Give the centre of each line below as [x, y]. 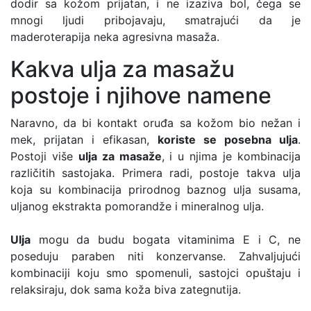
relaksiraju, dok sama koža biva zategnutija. [126, 289]
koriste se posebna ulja [228, 139]
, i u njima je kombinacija [231, 156]
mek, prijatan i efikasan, [84, 139]
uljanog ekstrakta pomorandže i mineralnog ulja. [137, 206]
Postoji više [44, 156]
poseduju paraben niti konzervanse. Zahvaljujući [155, 256]
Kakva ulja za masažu [123, 69]
